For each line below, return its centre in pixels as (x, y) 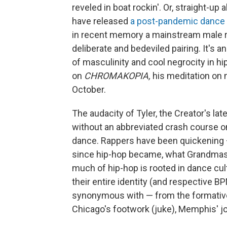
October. (89, 89)
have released (101, 21)
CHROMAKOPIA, (117, 75)
